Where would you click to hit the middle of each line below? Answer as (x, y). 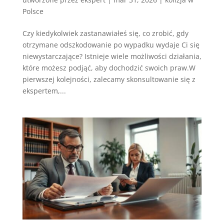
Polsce (33, 11)
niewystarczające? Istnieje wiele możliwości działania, (112, 56)
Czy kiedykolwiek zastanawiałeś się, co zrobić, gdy (105, 33)
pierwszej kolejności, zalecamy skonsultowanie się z (109, 79)
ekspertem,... (44, 90)
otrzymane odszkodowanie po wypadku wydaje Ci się (111, 44)
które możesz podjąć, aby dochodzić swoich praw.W (109, 67)
